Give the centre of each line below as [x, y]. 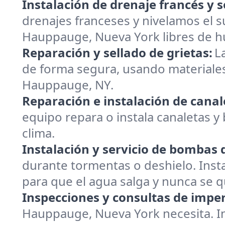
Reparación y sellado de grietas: [117, 52]
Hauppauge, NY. [68, 85]
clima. [38, 133]
